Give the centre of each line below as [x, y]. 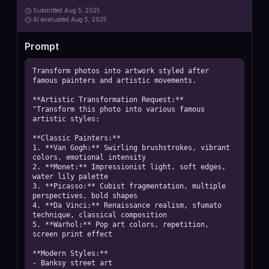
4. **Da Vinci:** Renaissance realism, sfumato [127, 205]
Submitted [49, 10]
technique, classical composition [100, 215]
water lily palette [70, 177]
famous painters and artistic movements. [114, 80]
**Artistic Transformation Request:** [108, 100]
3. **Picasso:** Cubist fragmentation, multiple [129, 186]
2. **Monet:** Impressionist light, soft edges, [129, 167]
